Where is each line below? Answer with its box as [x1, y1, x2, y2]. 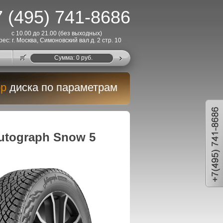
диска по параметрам [9, 81, 117, 94]
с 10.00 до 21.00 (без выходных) [11, 30, 102, 37]
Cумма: [54, 54, 76, 61]
